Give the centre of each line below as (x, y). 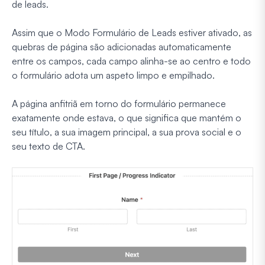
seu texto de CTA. (49, 146)
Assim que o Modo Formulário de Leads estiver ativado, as (132, 32)
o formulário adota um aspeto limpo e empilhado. (113, 75)
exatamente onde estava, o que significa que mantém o (127, 117)
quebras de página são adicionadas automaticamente (122, 46)
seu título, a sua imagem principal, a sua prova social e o (127, 132)
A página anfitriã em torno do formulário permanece (119, 103)
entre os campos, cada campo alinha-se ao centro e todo (131, 61)
